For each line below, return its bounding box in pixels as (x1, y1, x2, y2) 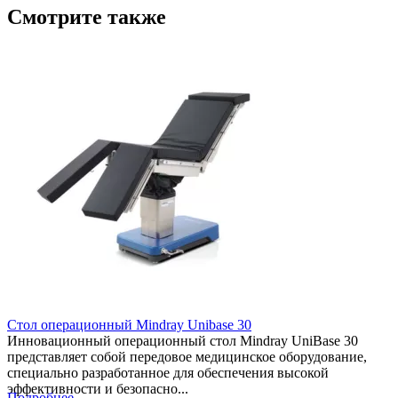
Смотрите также (7, 5, 166, 29)
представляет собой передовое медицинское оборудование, (7, 349, 367, 365)
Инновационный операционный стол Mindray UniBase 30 (7, 333, 358, 349)
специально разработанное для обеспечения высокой (7, 365, 329, 381)
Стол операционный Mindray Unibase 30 (7, 317, 251, 333)
